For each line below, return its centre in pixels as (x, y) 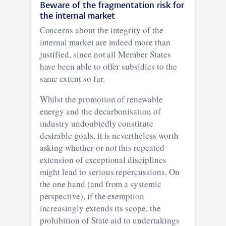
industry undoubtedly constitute (96, 123)
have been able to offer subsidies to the (108, 66)
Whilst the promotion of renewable (101, 99)
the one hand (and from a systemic (100, 184)
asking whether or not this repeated (102, 147)
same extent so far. (72, 78)
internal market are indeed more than (105, 42)
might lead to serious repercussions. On (109, 172)
